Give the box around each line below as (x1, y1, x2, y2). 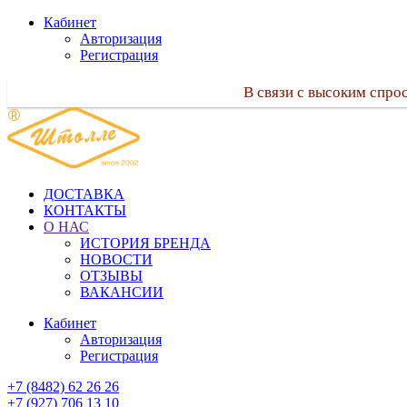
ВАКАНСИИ (80, 284, 164, 300)
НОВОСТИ (80, 252, 153, 267)
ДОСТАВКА (44, 186, 124, 202)
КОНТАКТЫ (44, 203, 126, 218)
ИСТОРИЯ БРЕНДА (80, 235, 211, 251)
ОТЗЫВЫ (80, 268, 143, 283)
